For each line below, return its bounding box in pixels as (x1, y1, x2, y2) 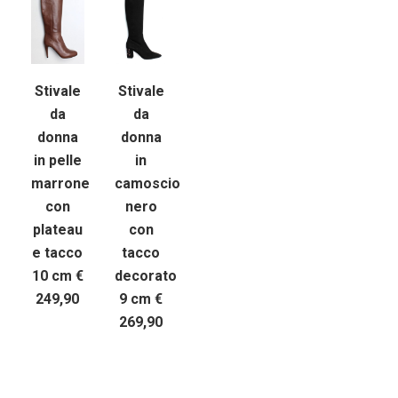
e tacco (32, 244, 84, 262)
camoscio (114, 175, 180, 193)
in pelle (33, 152, 82, 170)
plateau (32, 221, 83, 239)
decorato (114, 267, 177, 285)
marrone (31, 175, 90, 193)
